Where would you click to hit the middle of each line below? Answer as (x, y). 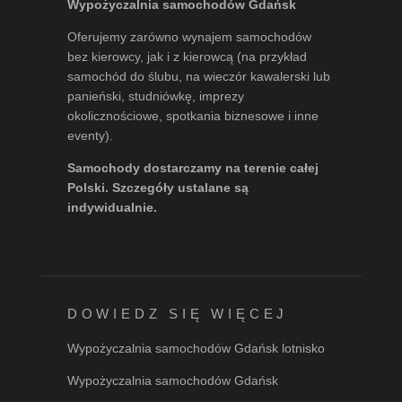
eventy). (90, 136)
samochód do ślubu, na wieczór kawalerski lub (198, 77)
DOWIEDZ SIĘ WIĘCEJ (178, 314)
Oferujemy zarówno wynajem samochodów (189, 37)
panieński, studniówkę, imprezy (155, 96)
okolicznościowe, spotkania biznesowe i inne (192, 116)
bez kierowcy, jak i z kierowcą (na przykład (187, 57)
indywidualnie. (112, 208)
